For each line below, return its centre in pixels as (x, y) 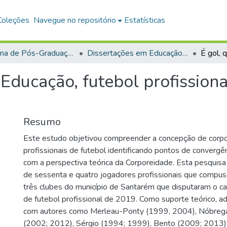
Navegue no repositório (75, 20)
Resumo (42, 122)
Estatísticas (145, 20)
